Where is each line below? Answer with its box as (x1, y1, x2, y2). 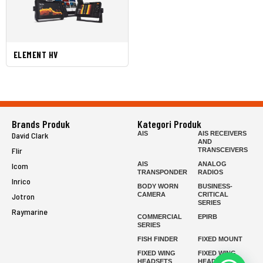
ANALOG (198, 160, 227, 168)
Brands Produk (12, 117, 70, 131)
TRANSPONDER (137, 168, 187, 176)
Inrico (12, 176, 31, 187)
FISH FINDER (137, 235, 178, 243)
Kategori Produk (137, 117, 201, 131)
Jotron (12, 191, 35, 202)
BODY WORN (137, 183, 178, 190)
